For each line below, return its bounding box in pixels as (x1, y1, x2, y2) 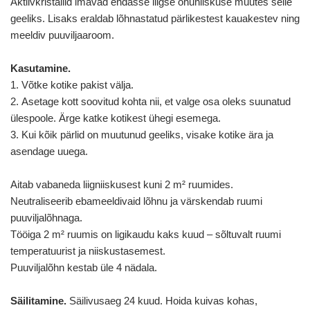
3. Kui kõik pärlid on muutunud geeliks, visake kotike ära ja (10, 128, 273, 140)
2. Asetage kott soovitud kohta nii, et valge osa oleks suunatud (10, 95, 291, 107)
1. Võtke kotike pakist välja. (10, 78, 134, 91)
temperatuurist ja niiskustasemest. (10, 244, 165, 257)
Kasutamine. (10, 62, 71, 74)
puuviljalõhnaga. (10, 211, 82, 224)
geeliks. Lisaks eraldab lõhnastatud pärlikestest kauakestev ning (10, 12, 300, 24)
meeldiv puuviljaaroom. (10, 28, 114, 41)
